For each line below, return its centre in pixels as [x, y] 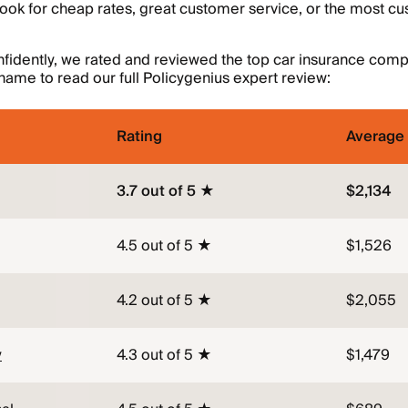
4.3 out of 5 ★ [164, 355]
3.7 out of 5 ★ [165, 191]
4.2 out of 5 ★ [164, 301]
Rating [139, 137]
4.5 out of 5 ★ [164, 246]
